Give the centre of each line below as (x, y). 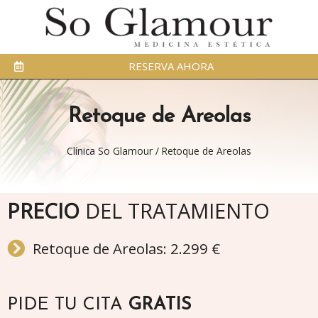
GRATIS (160, 305)
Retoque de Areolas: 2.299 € (127, 248)
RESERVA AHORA (171, 66)
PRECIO (43, 210)
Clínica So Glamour (110, 150)
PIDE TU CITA (68, 305)
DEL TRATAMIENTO (175, 210)
